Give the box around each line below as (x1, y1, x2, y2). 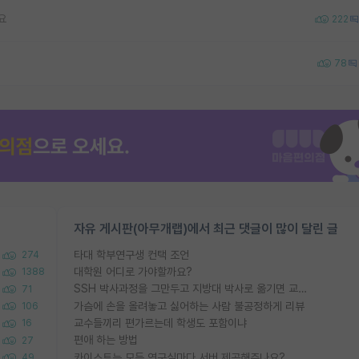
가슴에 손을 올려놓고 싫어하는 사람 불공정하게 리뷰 (74, 299, 305, 313)
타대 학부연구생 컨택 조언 (74, 248, 189, 261)
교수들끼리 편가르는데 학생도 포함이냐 (74, 316, 247, 329)
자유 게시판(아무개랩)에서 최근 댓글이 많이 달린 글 (74, 220, 338, 236)
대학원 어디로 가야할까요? (74, 265, 192, 278)
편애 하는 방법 (74, 333, 138, 347)
